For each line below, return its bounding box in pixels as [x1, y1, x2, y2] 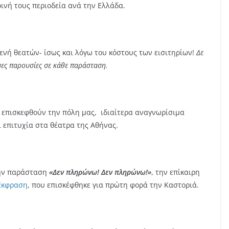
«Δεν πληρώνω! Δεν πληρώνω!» [49, 167, 151, 177]
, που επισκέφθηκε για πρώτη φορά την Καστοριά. [28, 180, 199, 190]
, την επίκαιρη [151, 167, 200, 177]
